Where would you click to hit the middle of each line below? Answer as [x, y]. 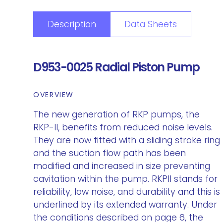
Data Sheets [151, 24]
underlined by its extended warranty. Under [125, 205]
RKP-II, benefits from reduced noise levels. [123, 127]
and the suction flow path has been [110, 153]
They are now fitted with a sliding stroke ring [127, 140]
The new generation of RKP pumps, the [117, 114]
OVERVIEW [54, 95]
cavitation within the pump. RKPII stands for [126, 179]
